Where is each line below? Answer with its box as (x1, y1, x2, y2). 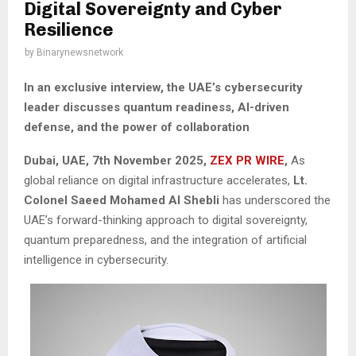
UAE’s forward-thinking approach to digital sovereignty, (24, 212, 308, 227)
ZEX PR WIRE (207, 153, 284, 168)
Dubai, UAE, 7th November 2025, (24, 153, 207, 168)
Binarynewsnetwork (37, 47, 123, 59)
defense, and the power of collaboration (24, 119, 250, 134)
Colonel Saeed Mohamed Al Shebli (24, 192, 219, 207)
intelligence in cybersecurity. (24, 252, 168, 267)
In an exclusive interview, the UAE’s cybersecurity (24, 79, 303, 95)
